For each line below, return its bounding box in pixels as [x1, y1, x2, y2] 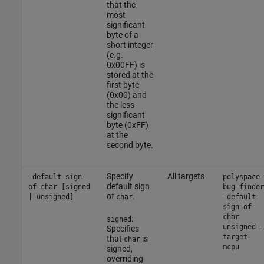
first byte [106, 80, 139, 90]
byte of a [106, 29, 138, 39]
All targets [167, 171, 204, 181]
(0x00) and [106, 90, 147, 100]
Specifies [106, 223, 139, 233]
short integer [106, 39, 153, 49]
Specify [106, 171, 133, 181]
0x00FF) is [106, 60, 145, 70]
